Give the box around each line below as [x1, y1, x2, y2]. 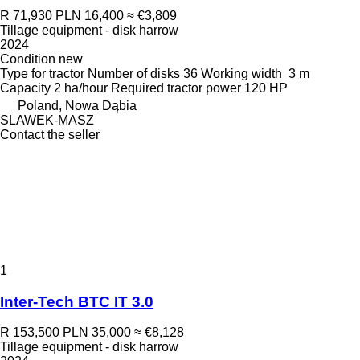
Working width [201, 66, 282, 80]
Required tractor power [111, 80, 241, 95]
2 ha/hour [54, 80, 108, 95]
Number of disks [88, 66, 180, 80]
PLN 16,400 [55, 8, 124, 22]
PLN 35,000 [63, 325, 131, 340]
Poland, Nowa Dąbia [18, 98, 137, 112]
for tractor [31, 66, 84, 80]
